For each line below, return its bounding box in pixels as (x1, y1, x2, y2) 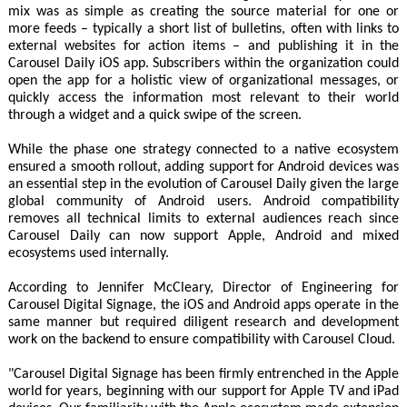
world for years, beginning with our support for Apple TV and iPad (7, 383, 400, 399)
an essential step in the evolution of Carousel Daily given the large (7, 176, 400, 192)
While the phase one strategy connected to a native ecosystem (7, 142, 400, 157)
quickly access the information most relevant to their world (7, 90, 400, 105)
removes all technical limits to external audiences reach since (7, 211, 400, 226)
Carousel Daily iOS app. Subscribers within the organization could (7, 55, 400, 71)
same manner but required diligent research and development (7, 314, 400, 330)
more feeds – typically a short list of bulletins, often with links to (7, 21, 400, 36)
